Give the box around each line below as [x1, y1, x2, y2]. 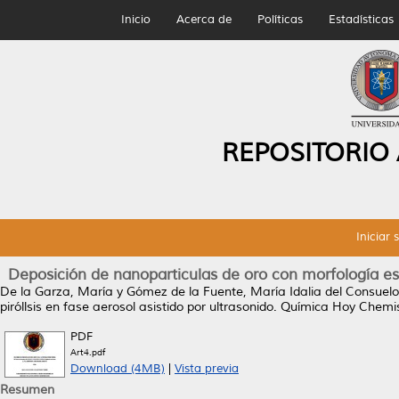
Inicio [120, 12, 151, 27]
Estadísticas [328, 12, 394, 27]
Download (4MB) [70, 362, 165, 376]
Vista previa [175, 362, 239, 376]
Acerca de [175, 12, 232, 27]
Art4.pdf [70, 346, 105, 358]
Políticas [256, 12, 303, 27]
